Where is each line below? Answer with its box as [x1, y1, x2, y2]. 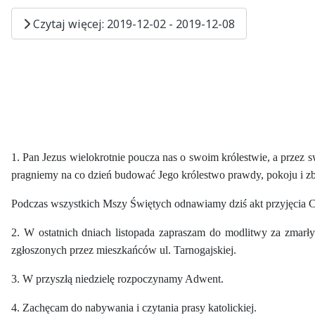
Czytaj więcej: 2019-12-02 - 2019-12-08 [30, 15, 235, 32]
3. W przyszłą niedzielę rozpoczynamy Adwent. [11, 273, 224, 285]
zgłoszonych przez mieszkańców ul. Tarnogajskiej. [11, 244, 236, 257]
